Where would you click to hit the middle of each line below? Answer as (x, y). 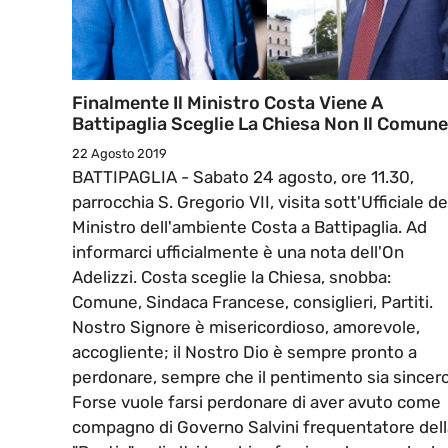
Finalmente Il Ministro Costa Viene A (227, 103)
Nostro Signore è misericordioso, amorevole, (246, 327)
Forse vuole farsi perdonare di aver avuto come (256, 402)
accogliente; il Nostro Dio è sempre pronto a (244, 352)
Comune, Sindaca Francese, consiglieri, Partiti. (252, 302)
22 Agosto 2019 (119, 154)
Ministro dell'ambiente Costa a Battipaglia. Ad (249, 227)
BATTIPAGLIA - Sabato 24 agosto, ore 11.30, (243, 177)
